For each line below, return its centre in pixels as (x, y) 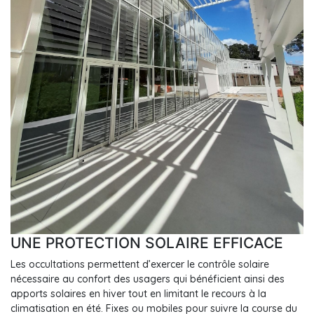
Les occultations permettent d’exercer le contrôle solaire (140, 265)
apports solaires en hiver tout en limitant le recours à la (138, 294)
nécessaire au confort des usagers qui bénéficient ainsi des (148, 279)
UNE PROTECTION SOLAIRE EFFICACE (147, 243)
